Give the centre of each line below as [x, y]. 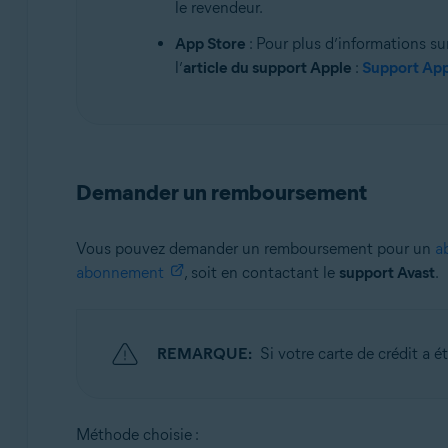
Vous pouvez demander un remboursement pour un [255, 248]
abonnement [119, 272]
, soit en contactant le [261, 272]
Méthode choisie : [137, 434]
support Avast [386, 272]
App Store [210, 43]
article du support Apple [267, 67]
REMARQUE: [204, 353]
